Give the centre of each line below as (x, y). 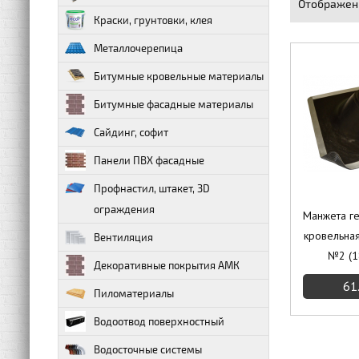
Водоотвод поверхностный (159, 321)
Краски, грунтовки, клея (153, 20)
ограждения (124, 209)
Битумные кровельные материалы (179, 76)
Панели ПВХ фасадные (149, 160)
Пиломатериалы (134, 293)
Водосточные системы (148, 349)
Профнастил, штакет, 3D (152, 188)
